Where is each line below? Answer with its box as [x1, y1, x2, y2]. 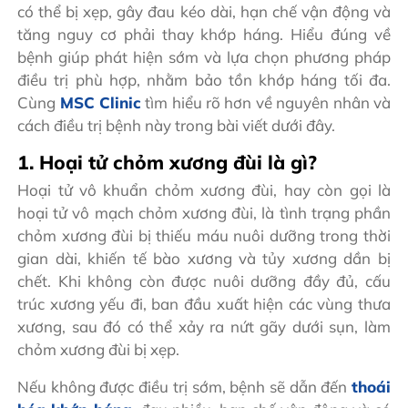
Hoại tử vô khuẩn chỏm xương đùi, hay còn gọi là [17, 179, 391, 199]
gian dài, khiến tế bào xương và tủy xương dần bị [17, 248, 391, 268]
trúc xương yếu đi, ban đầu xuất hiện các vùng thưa [17, 293, 391, 313]
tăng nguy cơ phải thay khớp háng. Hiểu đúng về [17, 25, 391, 45]
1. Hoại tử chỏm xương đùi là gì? [17, 150, 318, 175]
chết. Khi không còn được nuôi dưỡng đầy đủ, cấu [17, 270, 391, 291]
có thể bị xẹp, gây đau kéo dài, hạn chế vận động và [17, 2, 391, 22]
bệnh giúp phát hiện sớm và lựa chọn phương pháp [17, 47, 391, 67]
